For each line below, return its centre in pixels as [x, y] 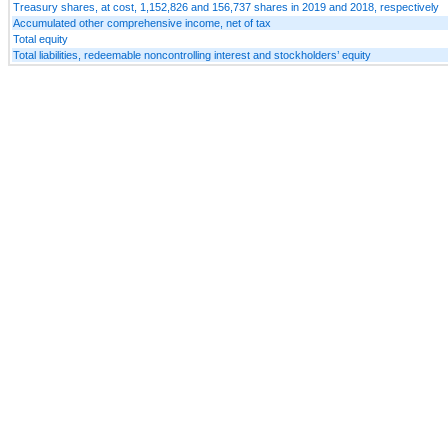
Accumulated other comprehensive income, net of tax [142, 22]
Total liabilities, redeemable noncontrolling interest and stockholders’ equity [192, 54]
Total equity [40, 38]
